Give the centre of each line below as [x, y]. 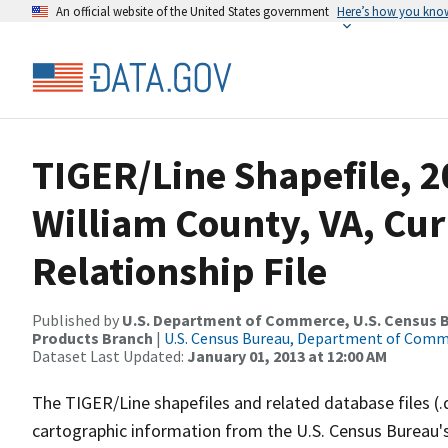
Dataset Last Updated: [109, 356]
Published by [77, 320]
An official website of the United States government [192, 11]
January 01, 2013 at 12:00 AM [287, 356]
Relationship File [179, 271]
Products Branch [92, 338]
